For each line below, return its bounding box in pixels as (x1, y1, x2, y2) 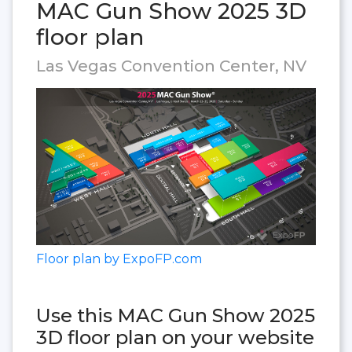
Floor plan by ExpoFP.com (36, 251, 202, 267)
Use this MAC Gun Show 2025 (36, 304, 315, 328)
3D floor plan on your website (36, 326, 314, 350)
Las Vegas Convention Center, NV (36, 56, 306, 75)
